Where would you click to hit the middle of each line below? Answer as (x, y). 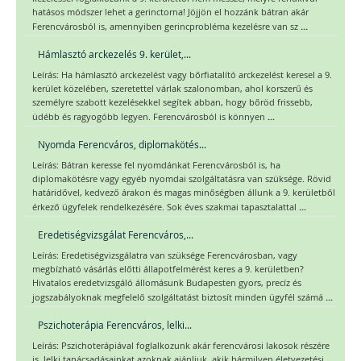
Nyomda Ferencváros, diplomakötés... (122, 144)
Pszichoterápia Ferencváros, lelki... (115, 324)
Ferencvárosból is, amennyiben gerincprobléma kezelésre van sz (166, 26)
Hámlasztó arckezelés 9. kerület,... (114, 54)
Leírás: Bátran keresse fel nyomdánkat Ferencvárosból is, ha (156, 165)
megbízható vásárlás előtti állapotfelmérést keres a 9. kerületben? (168, 269)
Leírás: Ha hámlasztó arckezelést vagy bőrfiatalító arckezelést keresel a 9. (182, 75)
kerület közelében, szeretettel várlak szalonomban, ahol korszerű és (172, 88)
